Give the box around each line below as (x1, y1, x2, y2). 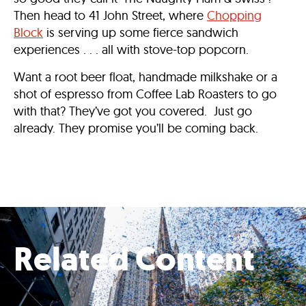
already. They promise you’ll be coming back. (14, 120, 258, 136)
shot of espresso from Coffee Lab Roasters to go (14, 85, 277, 102)
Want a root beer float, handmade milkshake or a (14, 68, 277, 85)
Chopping (207, 7, 262, 23)
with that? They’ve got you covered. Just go (14, 102, 252, 119)
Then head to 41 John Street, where (14, 7, 207, 23)
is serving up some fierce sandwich (43, 24, 238, 40)
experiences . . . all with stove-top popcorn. (14, 41, 249, 57)
